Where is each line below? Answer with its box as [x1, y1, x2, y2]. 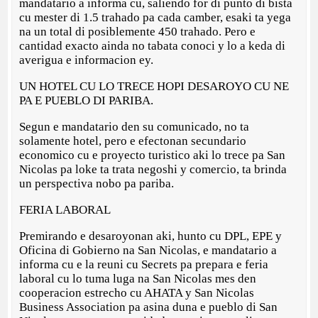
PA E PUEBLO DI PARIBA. [19, 94, 157, 108]
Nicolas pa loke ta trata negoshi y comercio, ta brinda [19, 163, 287, 177]
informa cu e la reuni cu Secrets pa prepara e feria [19, 258, 269, 272]
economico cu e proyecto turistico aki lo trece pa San [19, 148, 286, 163]
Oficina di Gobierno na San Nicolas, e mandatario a [19, 243, 278, 258]
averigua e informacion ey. [19, 53, 157, 67]
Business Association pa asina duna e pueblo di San [19, 300, 278, 314]
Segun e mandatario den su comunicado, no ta [19, 120, 250, 134]
